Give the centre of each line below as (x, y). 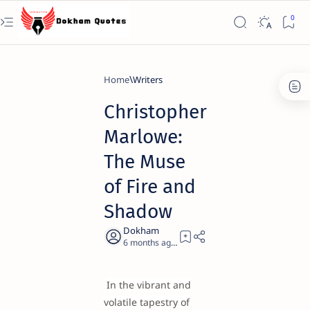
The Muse (145, 162)
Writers (148, 80)
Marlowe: (143, 137)
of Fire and (150, 186)
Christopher (155, 112)
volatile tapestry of (147, 302)
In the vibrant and (149, 285)
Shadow (138, 211)
